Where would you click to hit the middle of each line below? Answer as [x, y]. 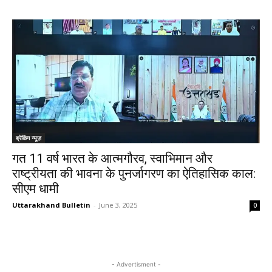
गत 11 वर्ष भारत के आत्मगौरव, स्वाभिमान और [112, 158]
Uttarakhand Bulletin [51, 205]
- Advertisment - [136, 264]
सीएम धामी [36, 189]
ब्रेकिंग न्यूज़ [29, 138]
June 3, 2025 [118, 205]
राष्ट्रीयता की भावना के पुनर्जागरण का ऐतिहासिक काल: [134, 174]
